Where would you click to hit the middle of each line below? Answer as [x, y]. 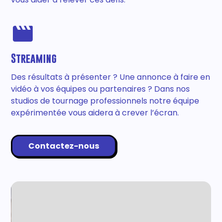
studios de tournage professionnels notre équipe [105, 101]
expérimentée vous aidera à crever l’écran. [95, 113]
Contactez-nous [64, 146]
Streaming [34, 58]
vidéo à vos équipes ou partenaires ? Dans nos [101, 89]
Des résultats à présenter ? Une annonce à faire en [111, 77]
